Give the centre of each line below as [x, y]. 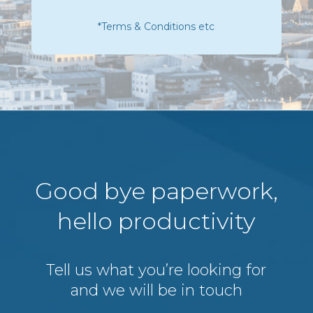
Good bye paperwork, [156, 191]
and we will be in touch [156, 290]
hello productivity [156, 221]
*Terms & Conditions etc [156, 27]
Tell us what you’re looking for [156, 270]
